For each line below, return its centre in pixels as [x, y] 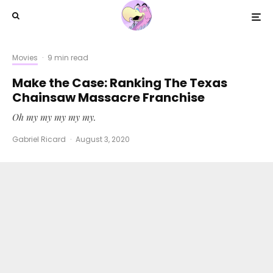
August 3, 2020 [103, 139]
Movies [25, 58]
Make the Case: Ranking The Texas [120, 83]
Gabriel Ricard [39, 139]
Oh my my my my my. [54, 117]
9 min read [68, 58]
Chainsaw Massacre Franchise [108, 97]
